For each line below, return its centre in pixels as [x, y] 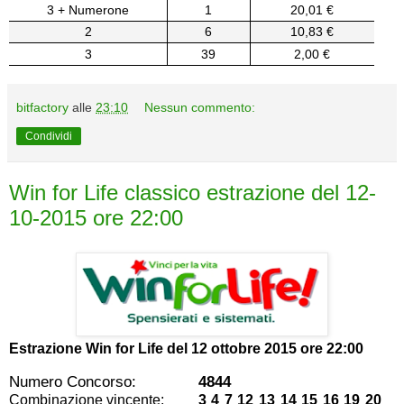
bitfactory [42, 107]
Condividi [49, 136]
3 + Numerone [88, 9]
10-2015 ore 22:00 [96, 217]
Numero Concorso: [73, 381]
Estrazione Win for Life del [100, 348]
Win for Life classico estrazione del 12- [193, 192]
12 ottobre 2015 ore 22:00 [277, 348]
